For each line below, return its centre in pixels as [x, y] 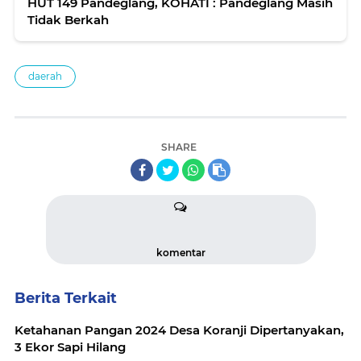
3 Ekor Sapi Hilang [70, 346]
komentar [180, 252]
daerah [45, 76]
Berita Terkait [66, 298]
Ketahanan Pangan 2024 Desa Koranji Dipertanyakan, [179, 330]
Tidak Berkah [68, 19]
